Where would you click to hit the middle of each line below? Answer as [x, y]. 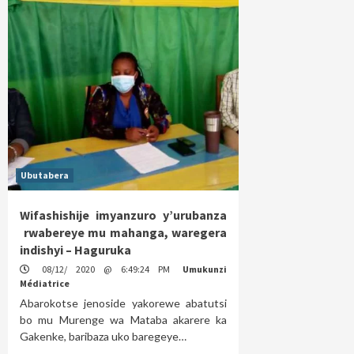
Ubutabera [45, 175]
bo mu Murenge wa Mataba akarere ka [124, 320]
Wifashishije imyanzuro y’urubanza [124, 215]
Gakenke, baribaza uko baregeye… [103, 337]
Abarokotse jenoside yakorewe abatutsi [124, 303]
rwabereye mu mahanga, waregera [124, 233]
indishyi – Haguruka [75, 250]
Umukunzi [205, 269]
